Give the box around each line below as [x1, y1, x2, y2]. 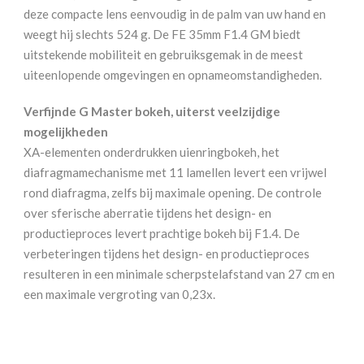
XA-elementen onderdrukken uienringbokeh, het [24, 144, 279, 159]
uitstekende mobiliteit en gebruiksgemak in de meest [24, 46, 303, 62]
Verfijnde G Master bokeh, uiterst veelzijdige [24, 103, 280, 119]
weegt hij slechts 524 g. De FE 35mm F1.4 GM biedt [24, 26, 301, 41]
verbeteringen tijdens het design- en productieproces [24, 245, 310, 261]
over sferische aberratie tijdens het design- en [24, 205, 271, 220]
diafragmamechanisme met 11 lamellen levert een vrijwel [24, 164, 327, 180]
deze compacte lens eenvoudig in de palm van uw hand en [24, 6, 326, 21]
